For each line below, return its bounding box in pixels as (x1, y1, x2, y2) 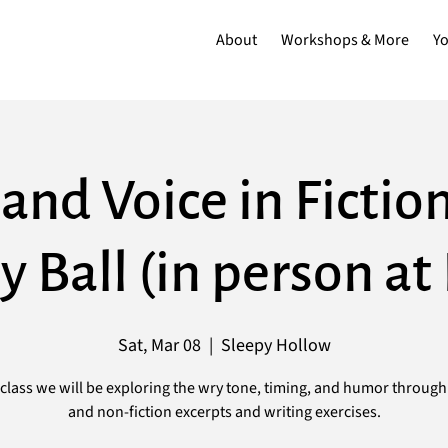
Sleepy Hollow (220, 333, 331, 358)
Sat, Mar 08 (117, 333, 201, 358)
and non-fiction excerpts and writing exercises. (67, 401, 381, 423)
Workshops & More (281, 28, 410, 51)
